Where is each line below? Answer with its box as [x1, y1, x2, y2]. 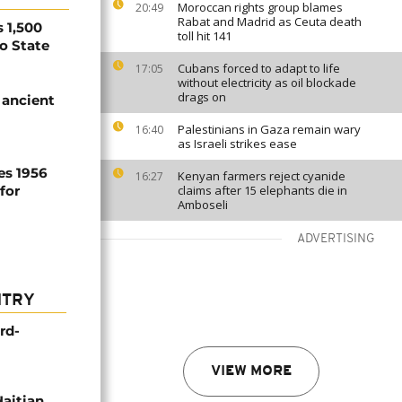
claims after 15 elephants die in [178, 182, 347, 198]
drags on [178, 89, 226, 105]
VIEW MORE [211, 364, 292, 379]
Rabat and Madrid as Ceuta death [178, 13, 362, 30]
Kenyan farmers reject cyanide [178, 168, 345, 184]
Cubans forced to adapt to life [178, 60, 340, 76]
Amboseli [178, 197, 228, 213]
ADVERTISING [297, 232, 375, 246]
